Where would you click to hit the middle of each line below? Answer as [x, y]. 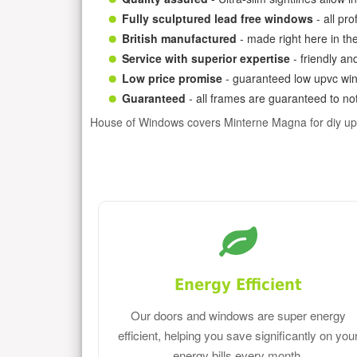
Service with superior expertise [206, 58]
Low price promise [172, 78]
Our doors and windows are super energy [239, 316]
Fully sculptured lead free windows [218, 18]
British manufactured [179, 38]
